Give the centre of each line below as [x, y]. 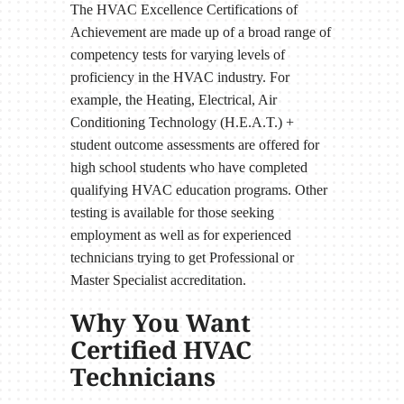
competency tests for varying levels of [177, 54]
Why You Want [160, 322]
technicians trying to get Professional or [182, 257]
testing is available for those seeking [172, 212]
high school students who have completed [188, 167]
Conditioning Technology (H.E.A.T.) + [182, 122]
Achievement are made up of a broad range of [200, 32]
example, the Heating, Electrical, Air [173, 99]
